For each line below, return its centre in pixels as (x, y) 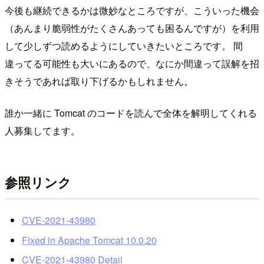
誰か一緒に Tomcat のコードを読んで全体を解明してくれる (131, 113)
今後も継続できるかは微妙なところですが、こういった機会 (132, 10)
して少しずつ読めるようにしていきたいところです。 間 (124, 45)
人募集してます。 (42, 130)
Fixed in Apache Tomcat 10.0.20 (89, 240)
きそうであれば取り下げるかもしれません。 (99, 81)
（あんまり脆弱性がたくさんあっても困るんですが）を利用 (132, 28)
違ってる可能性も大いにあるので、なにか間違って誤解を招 (132, 63)
